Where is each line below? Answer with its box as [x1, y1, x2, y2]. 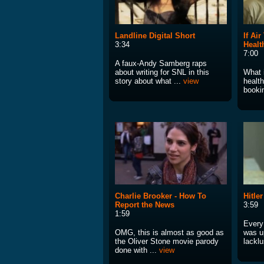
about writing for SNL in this [115, 68, 209, 77]
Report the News [115, 200, 174, 210]
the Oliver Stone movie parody [115, 237, 219, 246]
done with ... [115, 246, 159, 255]
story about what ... [115, 77, 183, 86]
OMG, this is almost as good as [115, 228, 224, 237]
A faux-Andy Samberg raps [115, 59, 207, 68]
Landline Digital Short [115, 31, 195, 41]
